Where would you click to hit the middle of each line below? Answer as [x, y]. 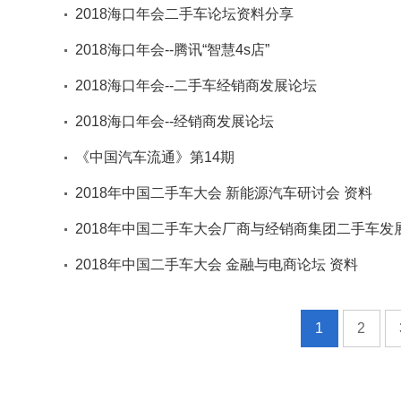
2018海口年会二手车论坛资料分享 [184, 14]
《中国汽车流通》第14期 [155, 157]
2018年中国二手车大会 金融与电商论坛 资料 [217, 264]
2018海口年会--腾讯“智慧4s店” [172, 50]
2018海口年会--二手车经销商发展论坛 [196, 85]
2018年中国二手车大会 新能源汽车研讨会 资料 [224, 193]
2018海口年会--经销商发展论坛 [175, 121]
